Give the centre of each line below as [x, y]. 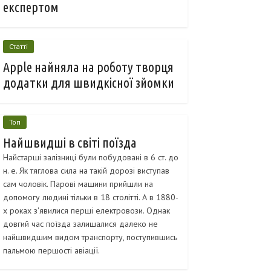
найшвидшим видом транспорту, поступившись [90, 237]
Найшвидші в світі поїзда [70, 143]
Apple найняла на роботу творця [88, 67]
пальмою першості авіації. [51, 251]
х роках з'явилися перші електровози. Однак [87, 211]
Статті [18, 47]
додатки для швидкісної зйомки [89, 83]
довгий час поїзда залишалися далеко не [80, 224]
